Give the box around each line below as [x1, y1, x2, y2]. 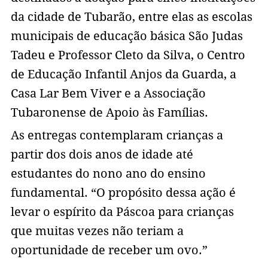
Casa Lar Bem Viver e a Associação [10, 86, 206, 101]
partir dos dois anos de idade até [10, 147, 193, 162]
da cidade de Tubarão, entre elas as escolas [10, 10, 252, 25]
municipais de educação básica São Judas [10, 29, 243, 44]
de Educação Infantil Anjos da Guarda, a [10, 67, 236, 82]
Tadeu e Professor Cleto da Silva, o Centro [10, 48, 245, 63]
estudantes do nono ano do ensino [10, 166, 206, 181]
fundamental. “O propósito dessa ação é [10, 185, 236, 200]
